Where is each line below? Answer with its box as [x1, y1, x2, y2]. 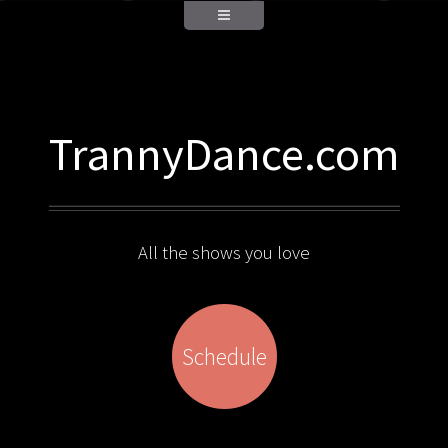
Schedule [181, 341, 267, 371]
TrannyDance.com [48, 123, 400, 183]
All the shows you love [138, 240, 310, 264]
